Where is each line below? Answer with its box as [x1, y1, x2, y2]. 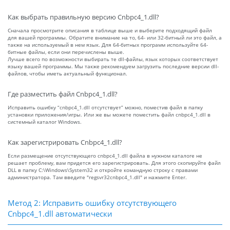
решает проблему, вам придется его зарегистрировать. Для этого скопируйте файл [8, 159, 221, 167]
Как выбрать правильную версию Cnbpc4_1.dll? [8, 13, 159, 22]
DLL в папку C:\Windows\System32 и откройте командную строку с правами [8, 166, 198, 174]
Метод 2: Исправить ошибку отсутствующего [8, 198, 177, 208]
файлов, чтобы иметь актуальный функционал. [8, 70, 127, 78]
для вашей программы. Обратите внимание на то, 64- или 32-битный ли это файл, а [8, 34, 222, 42]
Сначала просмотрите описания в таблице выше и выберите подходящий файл [8, 27, 212, 34]
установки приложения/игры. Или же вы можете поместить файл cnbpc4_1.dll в [8, 111, 210, 119]
